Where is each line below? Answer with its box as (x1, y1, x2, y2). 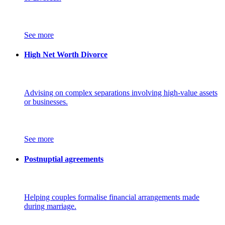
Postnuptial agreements (24, 154, 103, 163)
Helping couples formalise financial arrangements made (24, 192, 199, 201)
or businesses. (24, 97, 68, 106)
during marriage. (24, 201, 76, 210)
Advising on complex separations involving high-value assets (24, 88, 217, 97)
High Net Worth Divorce (24, 50, 107, 59)
